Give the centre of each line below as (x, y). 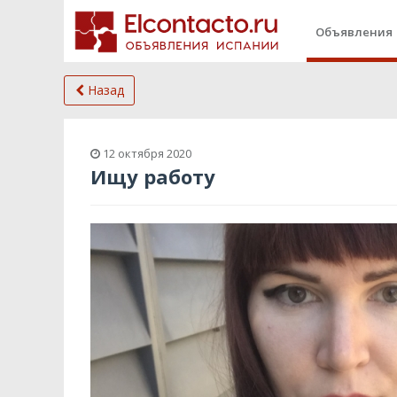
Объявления (354, 32)
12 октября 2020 (146, 153)
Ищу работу (153, 176)
